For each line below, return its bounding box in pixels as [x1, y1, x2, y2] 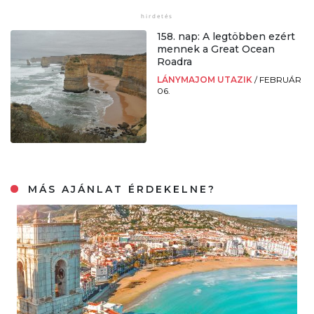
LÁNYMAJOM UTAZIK [157, 74, 254, 86]
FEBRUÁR [259, 74, 301, 86]
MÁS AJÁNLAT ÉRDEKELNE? [23, 183, 217, 196]
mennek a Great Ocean [157, 43, 275, 56]
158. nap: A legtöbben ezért [157, 30, 295, 43]
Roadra [157, 55, 192, 69]
